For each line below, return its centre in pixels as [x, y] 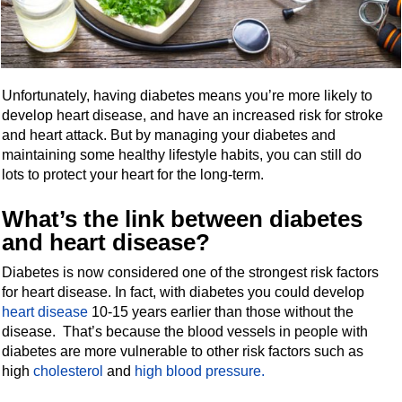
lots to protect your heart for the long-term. [133, 174]
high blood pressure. [200, 371]
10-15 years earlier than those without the [221, 311]
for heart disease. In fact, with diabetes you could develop [184, 292]
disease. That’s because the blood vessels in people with [185, 331]
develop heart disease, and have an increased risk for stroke [193, 115]
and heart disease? [106, 242]
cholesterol [69, 371]
